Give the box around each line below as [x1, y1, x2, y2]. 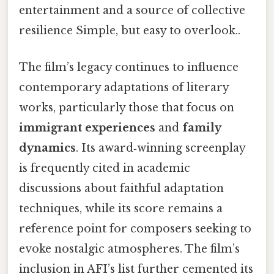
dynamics [19, 141, 76, 155]
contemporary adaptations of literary [19, 80, 229, 94]
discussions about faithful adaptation [19, 181, 224, 195]
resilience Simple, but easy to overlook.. [19, 24, 240, 38]
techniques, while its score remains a [19, 201, 223, 215]
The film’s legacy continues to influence [19, 60, 239, 74]
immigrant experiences [19, 120, 155, 135]
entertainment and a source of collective [19, 4, 245, 18]
